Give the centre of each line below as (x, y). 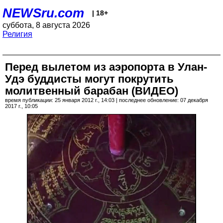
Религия (17, 34)
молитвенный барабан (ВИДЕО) (92, 91)
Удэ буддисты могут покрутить (89, 79)
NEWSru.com (43, 13)
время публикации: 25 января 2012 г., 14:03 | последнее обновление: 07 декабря (107, 100)
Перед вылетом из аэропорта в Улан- (106, 67)
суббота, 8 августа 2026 (46, 25)
